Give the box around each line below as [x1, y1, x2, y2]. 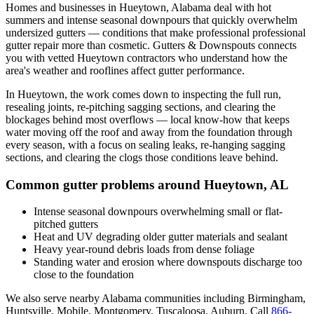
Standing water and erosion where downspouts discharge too [34, 256, 302, 268]
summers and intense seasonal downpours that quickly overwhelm [6, 13, 297, 26]
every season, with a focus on [6, 138, 139, 151]
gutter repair [6, 39, 59, 51]
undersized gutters [6, 26, 86, 39]
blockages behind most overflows [6, 113, 153, 125]
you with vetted [6, 51, 77, 64]
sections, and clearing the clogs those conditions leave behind [6, 151, 275, 163]
